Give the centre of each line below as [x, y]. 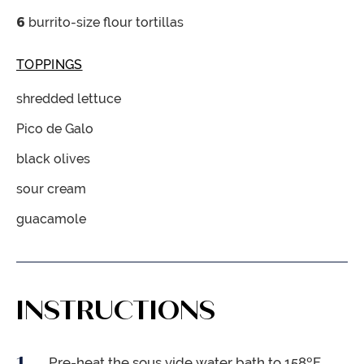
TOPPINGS [50, 65]
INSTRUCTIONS [116, 311]
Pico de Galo [55, 129]
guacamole [51, 219]
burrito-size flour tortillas [106, 23]
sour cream [51, 189]
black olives [53, 159]
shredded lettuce [69, 99]
